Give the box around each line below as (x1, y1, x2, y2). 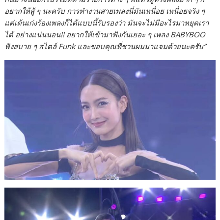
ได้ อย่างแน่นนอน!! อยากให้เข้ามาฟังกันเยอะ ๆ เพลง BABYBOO (4, 29, 206, 39)
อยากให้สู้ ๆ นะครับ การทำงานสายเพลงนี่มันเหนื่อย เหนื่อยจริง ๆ (4, 5, 205, 16)
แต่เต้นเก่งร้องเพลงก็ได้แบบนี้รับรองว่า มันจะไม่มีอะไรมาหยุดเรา (4, 17, 209, 27)
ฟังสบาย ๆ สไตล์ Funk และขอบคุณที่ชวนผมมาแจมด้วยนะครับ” (4, 41, 206, 51)
